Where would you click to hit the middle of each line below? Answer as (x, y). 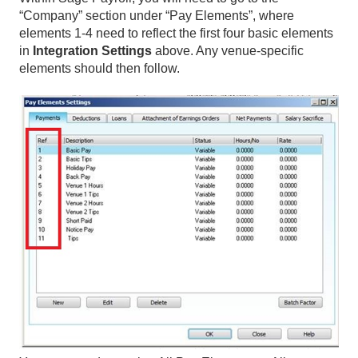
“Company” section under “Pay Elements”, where (157, 15)
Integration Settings (92, 50)
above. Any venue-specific (228, 50)
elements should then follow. (99, 68)
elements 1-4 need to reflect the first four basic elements (176, 33)
